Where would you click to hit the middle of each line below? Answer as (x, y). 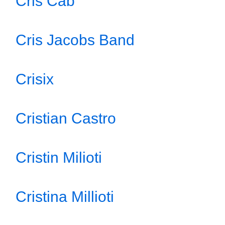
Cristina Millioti (65, 197)
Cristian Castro (66, 118)
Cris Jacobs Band (75, 40)
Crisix (35, 79)
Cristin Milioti (59, 157)
